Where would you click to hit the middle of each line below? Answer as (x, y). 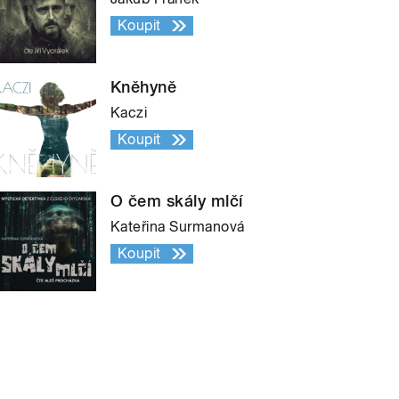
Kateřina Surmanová (178, 226)
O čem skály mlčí (177, 200)
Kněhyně (144, 86)
